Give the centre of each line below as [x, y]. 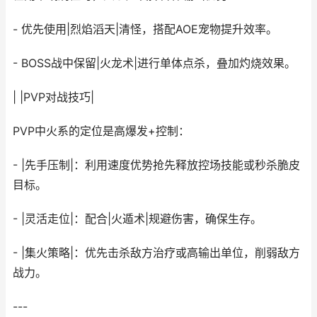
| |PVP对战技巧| [53, 97]
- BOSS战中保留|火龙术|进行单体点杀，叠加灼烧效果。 [154, 63]
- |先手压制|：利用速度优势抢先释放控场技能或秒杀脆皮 [156, 165]
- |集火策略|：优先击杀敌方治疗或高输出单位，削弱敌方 [156, 253]
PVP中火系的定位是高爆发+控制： [101, 131]
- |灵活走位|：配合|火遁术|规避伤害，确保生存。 [137, 219]
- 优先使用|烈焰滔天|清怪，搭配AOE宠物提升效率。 [145, 29]
